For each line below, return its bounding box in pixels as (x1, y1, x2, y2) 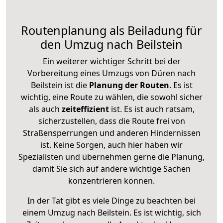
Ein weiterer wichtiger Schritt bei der (42, 55, 181, 67)
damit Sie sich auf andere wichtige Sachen (32, 163, 191, 174)
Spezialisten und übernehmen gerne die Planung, (18, 151, 205, 162)
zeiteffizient (61, 103, 109, 114)
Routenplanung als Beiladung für (21, 22, 202, 38)
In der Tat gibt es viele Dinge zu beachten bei (27, 195, 196, 206)
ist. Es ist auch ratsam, (109, 103, 195, 114)
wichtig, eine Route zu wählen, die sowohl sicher (20, 91, 203, 103)
